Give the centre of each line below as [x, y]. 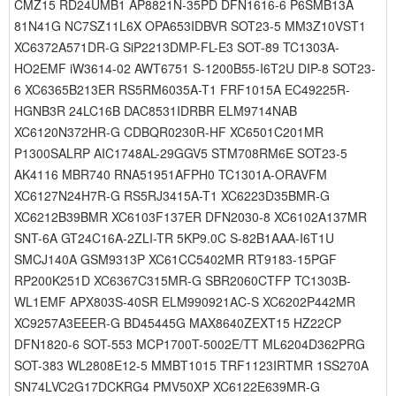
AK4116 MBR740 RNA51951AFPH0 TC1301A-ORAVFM [171, 174]
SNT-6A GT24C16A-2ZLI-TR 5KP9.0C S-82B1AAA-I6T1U [174, 238]
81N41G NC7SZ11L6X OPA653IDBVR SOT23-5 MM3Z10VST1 [190, 26]
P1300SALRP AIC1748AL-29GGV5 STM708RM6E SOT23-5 [181, 153]
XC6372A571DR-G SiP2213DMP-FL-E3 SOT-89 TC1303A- [177, 47]
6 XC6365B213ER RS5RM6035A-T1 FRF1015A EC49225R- [182, 89]
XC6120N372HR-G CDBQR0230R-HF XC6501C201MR [169, 132]
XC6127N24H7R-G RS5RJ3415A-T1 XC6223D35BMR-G [172, 195]
